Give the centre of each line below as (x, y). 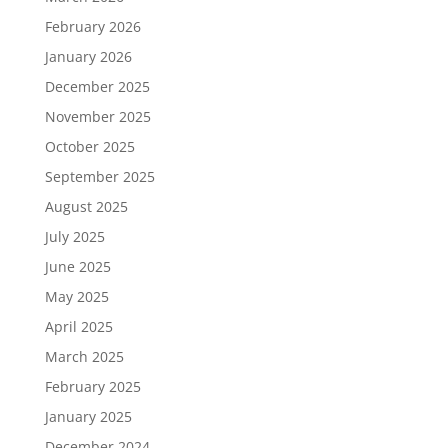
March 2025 (84, 357)
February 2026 (92, 27)
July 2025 (74, 237)
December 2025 (97, 87)
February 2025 (92, 387)
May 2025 (76, 297)
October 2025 (89, 147)
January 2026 (88, 57)
